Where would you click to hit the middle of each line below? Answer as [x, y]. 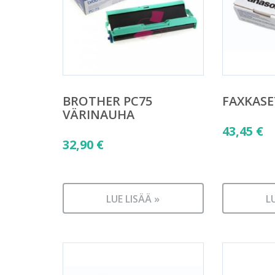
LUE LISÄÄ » [133, 199]
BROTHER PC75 [107, 101]
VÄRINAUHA [99, 114]
